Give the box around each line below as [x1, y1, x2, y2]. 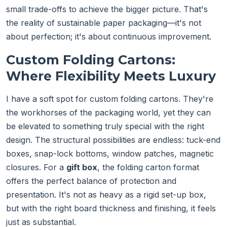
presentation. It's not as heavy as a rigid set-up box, [6, 190, 206, 200]
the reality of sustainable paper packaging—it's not [6, 18, 201, 28]
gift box [66, 162, 97, 173]
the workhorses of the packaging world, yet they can [6, 107, 211, 118]
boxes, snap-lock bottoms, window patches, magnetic [6, 148, 214, 159]
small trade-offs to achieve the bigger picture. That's [6, 4, 208, 15]
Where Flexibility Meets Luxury [6, 68, 216, 84]
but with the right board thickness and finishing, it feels [6, 203, 216, 214]
